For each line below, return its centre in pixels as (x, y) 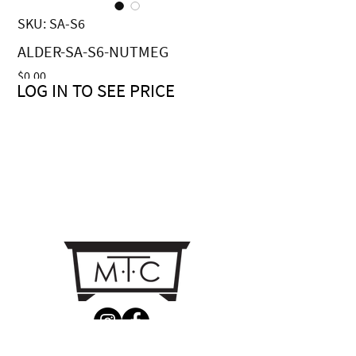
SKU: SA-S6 (51, 23)
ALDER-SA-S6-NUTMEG (93, 51)
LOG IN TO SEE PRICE (96, 90)
